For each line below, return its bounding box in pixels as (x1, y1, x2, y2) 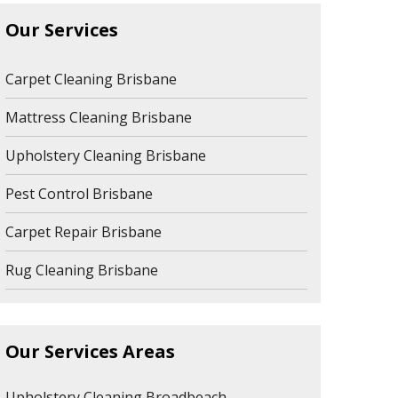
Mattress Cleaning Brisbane (5, 107, 192, 127)
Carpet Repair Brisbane (5, 222, 162, 242)
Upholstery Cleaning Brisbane (5, 146, 206, 165)
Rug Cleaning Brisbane (5, 260, 158, 280)
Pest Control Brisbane (5, 184, 153, 203)
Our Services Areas (5, 339, 175, 363)
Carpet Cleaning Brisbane (5, 69, 177, 89)
